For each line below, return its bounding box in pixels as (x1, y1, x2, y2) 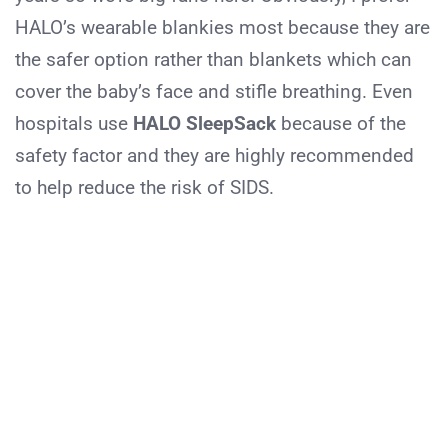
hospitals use (15, 112, 133, 136)
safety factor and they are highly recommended (15, 144, 414, 168)
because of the (276, 112, 406, 136)
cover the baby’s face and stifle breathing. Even (15, 80, 413, 104)
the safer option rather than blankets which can (15, 48, 412, 72)
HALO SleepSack (133, 112, 276, 136)
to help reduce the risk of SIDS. (15, 176, 274, 200)
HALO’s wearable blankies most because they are (15, 16, 430, 40)
